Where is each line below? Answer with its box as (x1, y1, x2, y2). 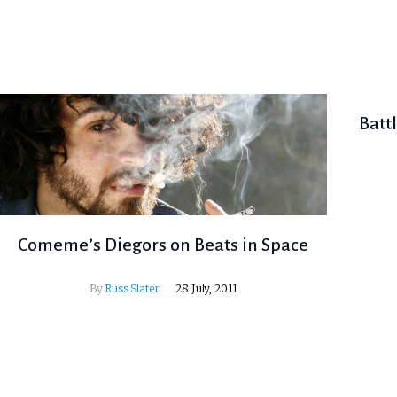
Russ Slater (105, 281, 160, 295)
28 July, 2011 (175, 281, 238, 295)
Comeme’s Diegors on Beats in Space (18, 234, 309, 254)
